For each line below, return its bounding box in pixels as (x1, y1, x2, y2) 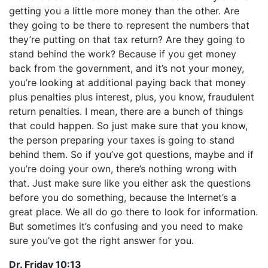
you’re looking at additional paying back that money (9, 77, 246, 89)
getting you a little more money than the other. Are (9, 5, 239, 17)
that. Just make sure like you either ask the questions (9, 177, 251, 189)
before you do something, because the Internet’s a (9, 191, 236, 203)
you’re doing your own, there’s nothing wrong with (9, 163, 236, 175)
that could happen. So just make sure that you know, (9, 120, 248, 132)
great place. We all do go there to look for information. (9, 206, 258, 218)
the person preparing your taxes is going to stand (9, 134, 234, 146)
